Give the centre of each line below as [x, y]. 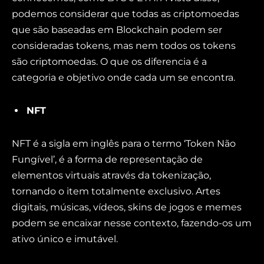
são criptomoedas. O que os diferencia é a [109, 62]
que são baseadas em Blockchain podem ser [117, 30]
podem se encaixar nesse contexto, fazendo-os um [132, 223]
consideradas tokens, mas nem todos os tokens [124, 46]
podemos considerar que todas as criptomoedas [126, 14]
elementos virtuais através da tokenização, [111, 175]
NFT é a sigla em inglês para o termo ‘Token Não [124, 143]
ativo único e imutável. [65, 239]
